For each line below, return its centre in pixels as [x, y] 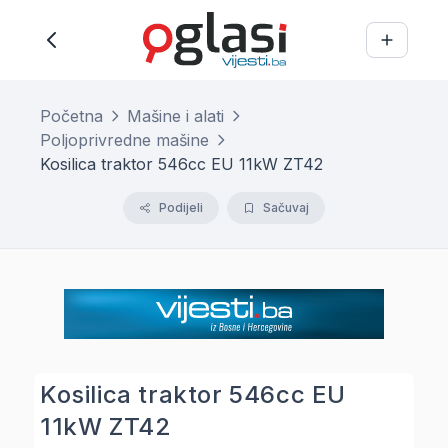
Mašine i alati [175, 116]
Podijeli [181, 207]
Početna [71, 116]
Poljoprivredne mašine [124, 140]
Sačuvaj [286, 207]
